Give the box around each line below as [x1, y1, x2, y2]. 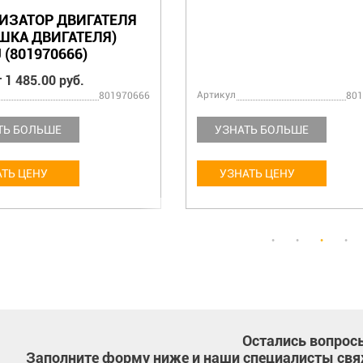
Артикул [197, 89, 236, 100]
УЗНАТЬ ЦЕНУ [219, 167, 295, 180]
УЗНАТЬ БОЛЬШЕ [215, 123, 309, 136]
